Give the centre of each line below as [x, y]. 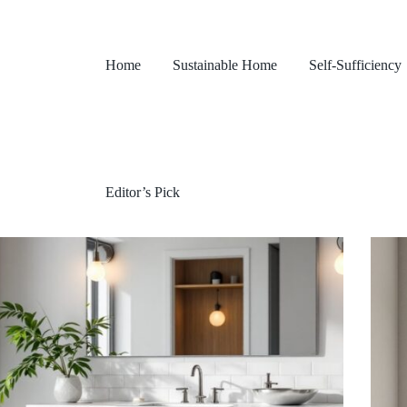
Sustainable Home [224, 65]
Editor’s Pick [142, 192]
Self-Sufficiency [355, 65]
